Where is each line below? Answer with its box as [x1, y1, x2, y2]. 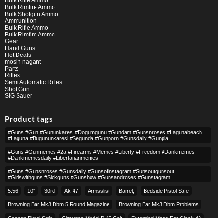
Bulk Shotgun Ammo [5, 10, 58, 18]
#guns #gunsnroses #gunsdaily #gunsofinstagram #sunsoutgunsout [8, 168, 174, 175]
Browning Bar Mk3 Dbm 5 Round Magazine [8, 201, 109, 208]
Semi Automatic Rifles [5, 78, 62, 86]
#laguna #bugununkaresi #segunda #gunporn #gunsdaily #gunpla [8, 135, 168, 142]
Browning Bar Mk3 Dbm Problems [119, 201, 199, 208]
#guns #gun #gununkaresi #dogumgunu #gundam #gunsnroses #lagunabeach [8, 129, 202, 136]
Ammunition [5, 17, 36, 24]
